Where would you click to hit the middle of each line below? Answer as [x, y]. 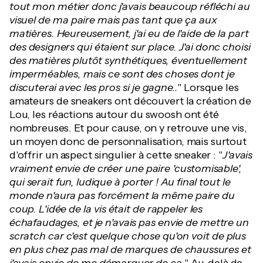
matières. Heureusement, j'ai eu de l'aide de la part [129, 33]
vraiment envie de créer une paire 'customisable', [126, 168]
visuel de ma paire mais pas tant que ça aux [113, 20]
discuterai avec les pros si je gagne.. [94, 87]
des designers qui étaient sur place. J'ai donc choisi [130, 47]
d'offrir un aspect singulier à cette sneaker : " [116, 155]
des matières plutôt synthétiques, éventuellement [128, 60]
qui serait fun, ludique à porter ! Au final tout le [120, 182]
